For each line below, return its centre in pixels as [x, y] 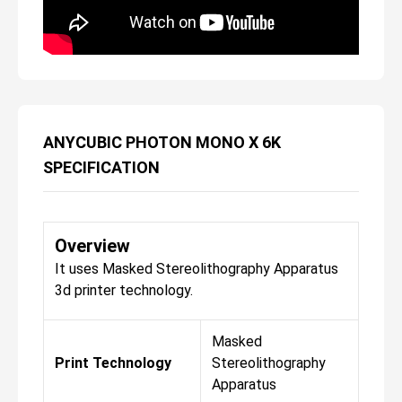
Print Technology [113, 363]
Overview [92, 245]
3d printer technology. [124, 290]
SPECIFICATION [101, 167]
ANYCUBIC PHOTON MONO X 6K [162, 142]
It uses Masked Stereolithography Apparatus [197, 268]
